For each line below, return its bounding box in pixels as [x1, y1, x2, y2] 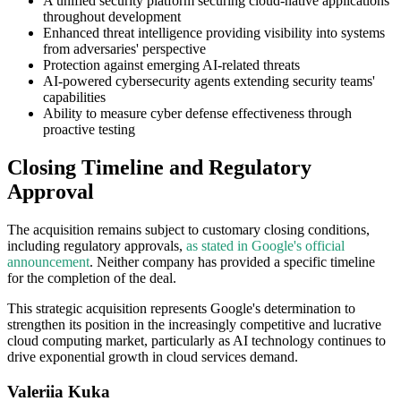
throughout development [43, 9, 181, 25]
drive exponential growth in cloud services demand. [7, 348, 298, 364]
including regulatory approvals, [7, 237, 186, 253]
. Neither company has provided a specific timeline [90, 253, 375, 269]
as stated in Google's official [186, 237, 345, 253]
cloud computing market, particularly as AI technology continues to [7, 332, 386, 348]
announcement [7, 253, 90, 269]
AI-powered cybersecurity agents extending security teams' [43, 73, 375, 90]
